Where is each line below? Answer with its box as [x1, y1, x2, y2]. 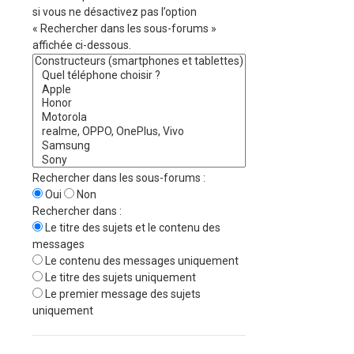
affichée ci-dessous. [32, 39, 132, 51]
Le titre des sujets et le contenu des [43, 221, 221, 235]
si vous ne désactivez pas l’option [32, 6, 198, 18]
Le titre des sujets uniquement [43, 271, 197, 284]
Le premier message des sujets [43, 288, 201, 301]
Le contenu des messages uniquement [43, 254, 239, 268]
